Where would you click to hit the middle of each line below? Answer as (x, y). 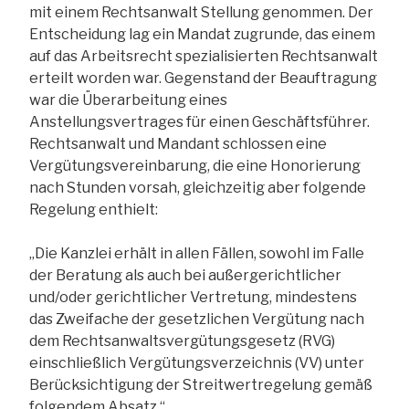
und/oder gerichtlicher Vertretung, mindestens (193, 297)
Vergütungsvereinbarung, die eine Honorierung (195, 165)
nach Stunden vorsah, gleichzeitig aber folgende (198, 187)
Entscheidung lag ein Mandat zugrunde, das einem (202, 34)
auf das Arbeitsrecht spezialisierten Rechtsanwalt (204, 56)
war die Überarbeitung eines (128, 100)
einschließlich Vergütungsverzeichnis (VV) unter (197, 362)
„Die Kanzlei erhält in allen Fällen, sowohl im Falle (197, 253)
